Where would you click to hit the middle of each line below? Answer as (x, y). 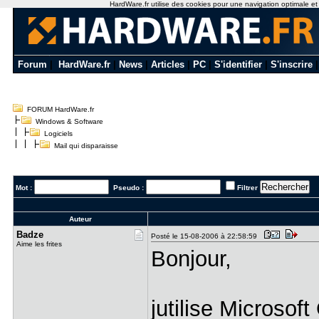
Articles (168, 64)
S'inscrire (292, 64)
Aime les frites (39, 244)
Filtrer (247, 188)
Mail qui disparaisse (84, 146)
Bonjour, (191, 258)
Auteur (80, 219)
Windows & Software (69, 121)
